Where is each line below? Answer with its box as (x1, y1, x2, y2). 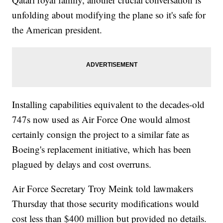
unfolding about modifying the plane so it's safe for (12, 8, 206, 21)
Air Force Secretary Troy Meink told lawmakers (12, 182, 194, 195)
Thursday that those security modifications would (12, 197, 200, 210)
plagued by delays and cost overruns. (12, 158, 152, 171)
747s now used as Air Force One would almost (12, 113, 191, 126)
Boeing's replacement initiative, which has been (12, 143, 192, 156)
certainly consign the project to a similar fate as (12, 128, 190, 141)
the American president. (12, 23, 103, 36)
